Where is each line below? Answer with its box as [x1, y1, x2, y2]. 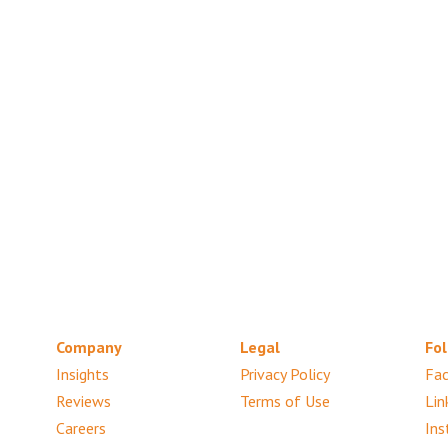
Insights [55, 363, 109, 384]
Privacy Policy [240, 363, 331, 384]
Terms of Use [240, 390, 331, 411]
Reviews [55, 390, 111, 411]
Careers [55, 417, 106, 438]
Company [55, 336, 122, 357]
